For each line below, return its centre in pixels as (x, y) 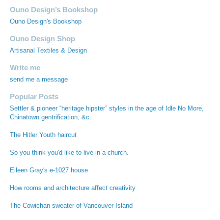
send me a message (39, 80)
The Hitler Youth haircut (43, 135)
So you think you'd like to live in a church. (69, 153)
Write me (25, 68)
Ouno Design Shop (42, 39)
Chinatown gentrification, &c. (51, 118)
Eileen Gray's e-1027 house (49, 171)
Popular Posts (34, 97)
